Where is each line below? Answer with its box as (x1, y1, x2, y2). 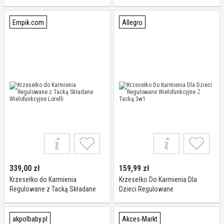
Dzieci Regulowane (119, 185, 173, 193)
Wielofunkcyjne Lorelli (9, 194, 71, 202)
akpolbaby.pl (12, 215, 47, 223)
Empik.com (12, 18, 44, 26)
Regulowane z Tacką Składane (9, 185, 96, 193)
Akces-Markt (122, 215, 157, 223)
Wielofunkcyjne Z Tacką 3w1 (119, 194, 199, 202)
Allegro (122, 18, 142, 26)
